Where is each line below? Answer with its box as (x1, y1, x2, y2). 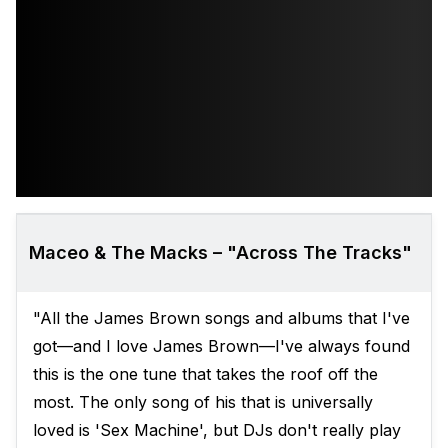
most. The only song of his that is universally (33, 392, 373, 413)
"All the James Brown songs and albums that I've (33, 308, 410, 329)
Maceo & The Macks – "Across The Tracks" (29, 242, 412, 264)
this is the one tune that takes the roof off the (33, 364, 378, 385)
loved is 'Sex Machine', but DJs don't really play (33, 420, 401, 441)
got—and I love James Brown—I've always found (33, 336, 410, 357)
